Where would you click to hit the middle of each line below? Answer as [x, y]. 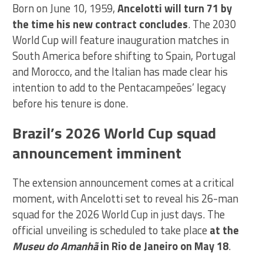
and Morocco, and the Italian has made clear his [120, 71]
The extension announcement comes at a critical [124, 182]
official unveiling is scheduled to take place [111, 230]
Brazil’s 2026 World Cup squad [114, 133]
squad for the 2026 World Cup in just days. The [119, 214]
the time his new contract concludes [100, 24]
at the [225, 230]
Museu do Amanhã [55, 246]
